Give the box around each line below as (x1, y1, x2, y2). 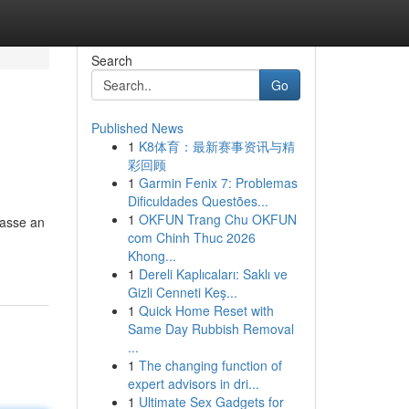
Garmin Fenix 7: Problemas (138, 173, 298, 192)
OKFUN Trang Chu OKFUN (138, 210, 297, 228)
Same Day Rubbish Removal (127, 320, 294, 338)
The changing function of (138, 356, 282, 374)
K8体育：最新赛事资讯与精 (138, 137, 295, 155)
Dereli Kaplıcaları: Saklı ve (138, 265, 288, 283)
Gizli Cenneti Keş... (127, 283, 237, 301)
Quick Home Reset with (138, 301, 274, 320)
